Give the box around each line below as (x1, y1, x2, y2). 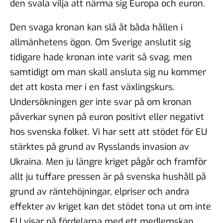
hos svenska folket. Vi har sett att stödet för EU (10, 125, 207, 138)
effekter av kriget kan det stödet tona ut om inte (10, 200, 211, 213)
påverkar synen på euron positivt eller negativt (10, 111, 204, 123)
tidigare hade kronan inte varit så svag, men (10, 51, 192, 63)
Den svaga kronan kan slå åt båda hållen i (10, 21, 183, 33)
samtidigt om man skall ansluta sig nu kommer (10, 66, 206, 78)
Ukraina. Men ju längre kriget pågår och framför (10, 155, 207, 168)
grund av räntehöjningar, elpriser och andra (10, 185, 189, 198)
